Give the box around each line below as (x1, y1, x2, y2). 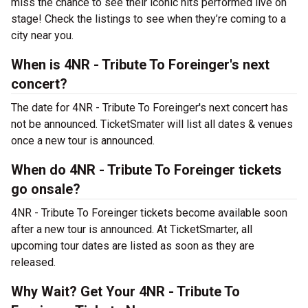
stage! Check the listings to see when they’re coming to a (11, 12, 286, 25)
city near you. (11, 29, 74, 42)
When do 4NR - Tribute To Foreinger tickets (11, 162, 282, 178)
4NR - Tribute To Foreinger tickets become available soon (11, 206, 287, 219)
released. (11, 256, 56, 269)
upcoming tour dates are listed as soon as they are (11, 239, 254, 252)
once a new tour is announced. (11, 134, 155, 147)
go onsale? (11, 181, 80, 197)
